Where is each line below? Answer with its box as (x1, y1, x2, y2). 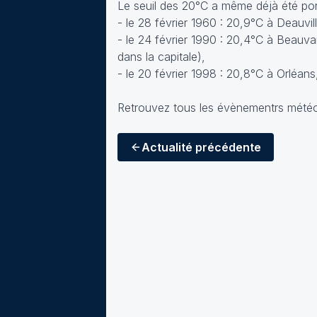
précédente (192, 140, 261, 154)
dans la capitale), (117, 50, 205, 64)
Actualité (142, 140, 192, 154)
